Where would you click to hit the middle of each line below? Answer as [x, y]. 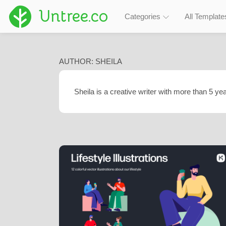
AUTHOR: [77, 61]
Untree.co [73, 16]
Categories [144, 16]
